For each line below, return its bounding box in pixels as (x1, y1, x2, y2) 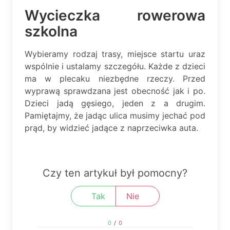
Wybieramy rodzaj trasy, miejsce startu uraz (25, 48, 205, 59)
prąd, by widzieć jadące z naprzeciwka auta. (25, 122, 198, 133)
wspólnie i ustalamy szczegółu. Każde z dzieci (25, 61, 205, 71)
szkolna (25, 22, 78, 40)
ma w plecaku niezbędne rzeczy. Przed (25, 73, 205, 84)
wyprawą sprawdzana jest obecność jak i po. (25, 85, 205, 96)
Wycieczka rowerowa (25, 6, 205, 24)
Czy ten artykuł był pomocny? (43, 166, 187, 179)
